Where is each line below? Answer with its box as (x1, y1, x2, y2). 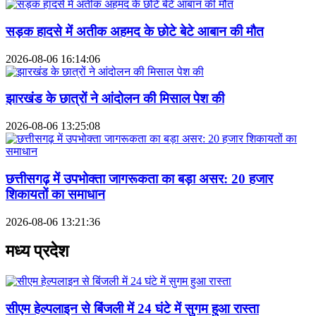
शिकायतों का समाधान (6, 186, 105, 202)
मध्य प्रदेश (6, 242, 69, 261)
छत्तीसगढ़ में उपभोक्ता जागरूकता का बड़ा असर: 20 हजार (6, 171, 273, 186)
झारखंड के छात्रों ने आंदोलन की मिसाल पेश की (6, 91, 224, 107)
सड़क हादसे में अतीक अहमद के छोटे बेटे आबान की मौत (6, 23, 264, 39)
